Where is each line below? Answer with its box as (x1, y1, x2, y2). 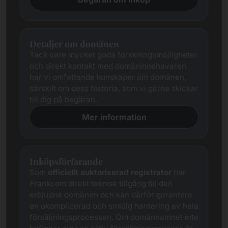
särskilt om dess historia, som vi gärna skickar (30, 83, 198, 93)
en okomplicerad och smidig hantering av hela (30, 201, 198, 211)
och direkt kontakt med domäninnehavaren (30, 61, 186, 71)
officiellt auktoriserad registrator (48, 167, 172, 177)
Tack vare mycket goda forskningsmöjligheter (30, 50, 197, 60)
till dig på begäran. (30, 95, 97, 104)
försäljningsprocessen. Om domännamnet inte (30, 212, 198, 222)
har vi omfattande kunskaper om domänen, (30, 72, 186, 82)
